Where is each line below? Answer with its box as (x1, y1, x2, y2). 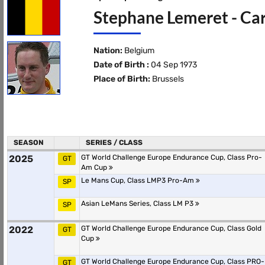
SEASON (14, 138, 44, 147)
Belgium (122, 46, 154, 56)
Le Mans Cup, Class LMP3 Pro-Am (81, 176, 196, 185)
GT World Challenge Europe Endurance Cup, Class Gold (81, 224, 261, 232)
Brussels (150, 74, 184, 84)
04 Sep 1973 (148, 60, 197, 70)
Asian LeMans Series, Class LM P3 (81, 199, 195, 208)
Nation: (93, 46, 122, 56)
